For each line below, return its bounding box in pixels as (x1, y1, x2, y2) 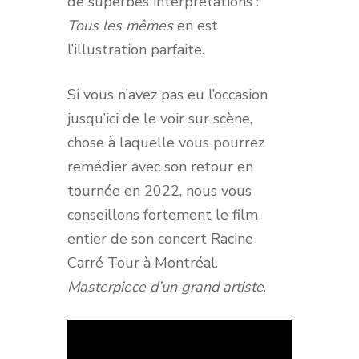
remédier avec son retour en (67, 157, 253, 177)
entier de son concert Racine (67, 229, 253, 249)
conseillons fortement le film (67, 205, 258, 225)
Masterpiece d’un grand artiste (67, 277, 264, 297)
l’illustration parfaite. (67, 40, 208, 60)
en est (177, 16, 218, 36)
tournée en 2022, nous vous (67, 181, 252, 201)
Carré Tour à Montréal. (67, 253, 218, 273)
